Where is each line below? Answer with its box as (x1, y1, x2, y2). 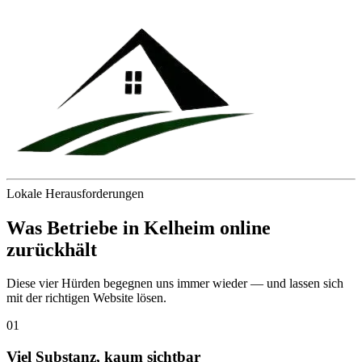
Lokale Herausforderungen (6, 186, 144, 200)
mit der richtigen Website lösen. (6, 291, 166, 305)
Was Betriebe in (6, 217, 144, 238)
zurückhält (6, 238, 97, 260)
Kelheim (144, 217, 215, 238)
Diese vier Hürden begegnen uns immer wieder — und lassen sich (6, 276, 343, 291)
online (215, 217, 271, 238)
